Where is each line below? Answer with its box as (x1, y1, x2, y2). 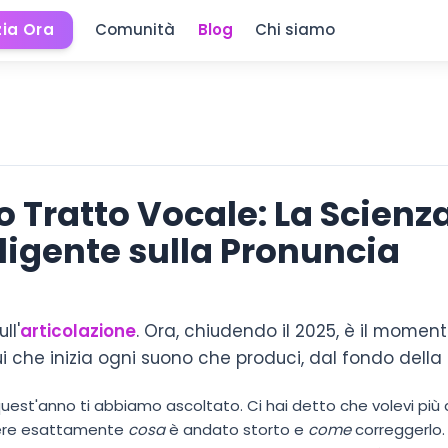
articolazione (20, 318, 136, 343)
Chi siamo (255, 19, 336, 40)
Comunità (95, 19, 176, 40)
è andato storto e (165, 419, 308, 440)
